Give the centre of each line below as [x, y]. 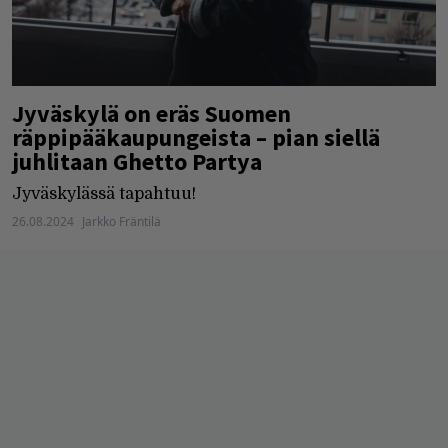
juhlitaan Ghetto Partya [137, 161]
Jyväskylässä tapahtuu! [104, 193]
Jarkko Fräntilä [121, 221]
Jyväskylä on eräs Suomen [151, 113]
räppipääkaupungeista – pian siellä [196, 137]
